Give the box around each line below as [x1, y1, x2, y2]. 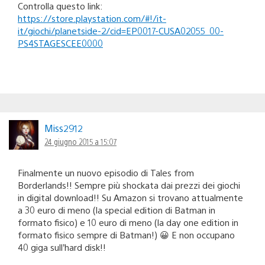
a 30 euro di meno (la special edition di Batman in [18, 204, 215, 216]
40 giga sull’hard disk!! [18, 241, 106, 253]
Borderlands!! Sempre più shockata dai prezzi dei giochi [18, 179, 240, 191]
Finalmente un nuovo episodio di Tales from [18, 167, 194, 179]
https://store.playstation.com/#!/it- [18, 12, 166, 24]
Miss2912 [44, 122, 83, 135]
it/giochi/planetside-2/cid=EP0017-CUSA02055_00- [18, 25, 224, 37]
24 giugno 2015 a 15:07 [44, 136, 117, 147]
